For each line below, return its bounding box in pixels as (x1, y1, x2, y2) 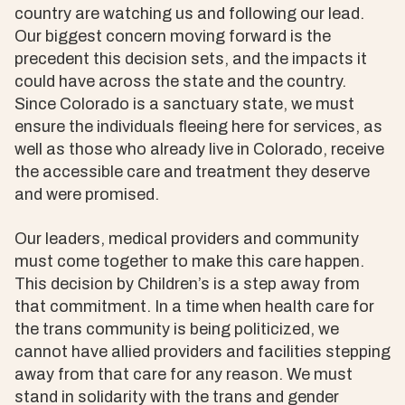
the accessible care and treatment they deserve (14, 163, 370, 181)
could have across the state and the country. (14, 72, 346, 90)
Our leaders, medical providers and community (14, 230, 359, 248)
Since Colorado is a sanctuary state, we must (14, 95, 354, 113)
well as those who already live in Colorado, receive (14, 140, 384, 158)
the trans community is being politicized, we (14, 320, 339, 338)
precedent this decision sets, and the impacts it (14, 50, 367, 68)
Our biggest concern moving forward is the (14, 27, 331, 45)
